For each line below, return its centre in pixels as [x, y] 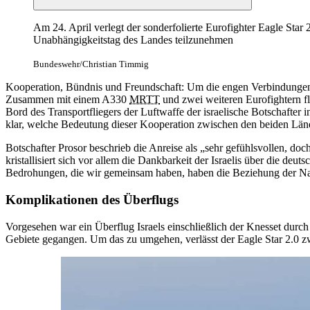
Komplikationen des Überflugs [92, 200]
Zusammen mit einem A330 [67, 100]
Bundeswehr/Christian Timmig [91, 64]
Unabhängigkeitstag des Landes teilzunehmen [133, 40]
